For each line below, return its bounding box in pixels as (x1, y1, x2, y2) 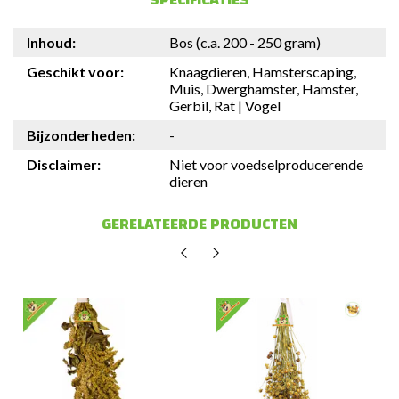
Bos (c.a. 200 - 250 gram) (169, 33, 321, 51)
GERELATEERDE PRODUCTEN (102, 208, 297, 239)
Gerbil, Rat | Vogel (169, 96, 281, 114)
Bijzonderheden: (27, 126, 135, 143)
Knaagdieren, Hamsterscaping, (169, 62, 356, 80)
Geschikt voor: (27, 62, 124, 80)
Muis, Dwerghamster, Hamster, (169, 79, 358, 97)
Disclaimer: (27, 155, 101, 173)
